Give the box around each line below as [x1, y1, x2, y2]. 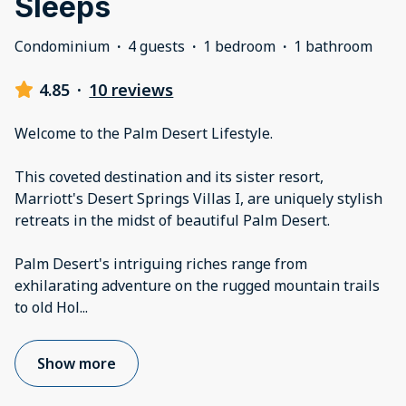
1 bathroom [294, 35, 372, 56]
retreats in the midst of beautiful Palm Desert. [14, 209, 333, 230]
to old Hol [14, 296, 80, 317]
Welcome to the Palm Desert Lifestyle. [14, 122, 273, 143]
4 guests [128, 35, 185, 56]
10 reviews [89, 78, 174, 101]
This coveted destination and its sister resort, [14, 166, 324, 187]
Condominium [14, 35, 110, 56]
